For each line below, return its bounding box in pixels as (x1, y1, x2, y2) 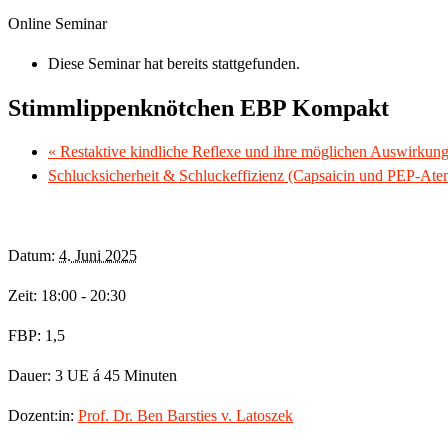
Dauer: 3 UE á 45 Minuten (8, 367, 177, 385)
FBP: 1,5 (8, 327, 65, 345)
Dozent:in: (8, 407, 78, 425)
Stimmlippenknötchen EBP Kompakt (8, 95, 389, 122)
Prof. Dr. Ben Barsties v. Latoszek (78, 407, 293, 425)
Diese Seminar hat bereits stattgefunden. (48, 55, 300, 73)
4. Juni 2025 (59, 247, 137, 265)
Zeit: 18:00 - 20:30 (8, 287, 126, 305)
